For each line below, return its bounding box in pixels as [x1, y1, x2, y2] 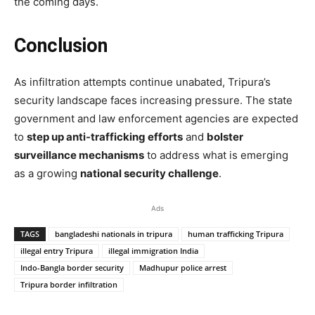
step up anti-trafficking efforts [27, 129, 183, 143]
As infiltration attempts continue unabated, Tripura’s [14, 75, 271, 89]
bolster [207, 129, 243, 143]
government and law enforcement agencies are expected [14, 111, 298, 125]
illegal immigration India [108, 245, 198, 256]
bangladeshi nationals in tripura [55, 228, 172, 239]
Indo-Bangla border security [20, 262, 124, 273]
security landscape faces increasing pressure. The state [14, 93, 292, 107]
